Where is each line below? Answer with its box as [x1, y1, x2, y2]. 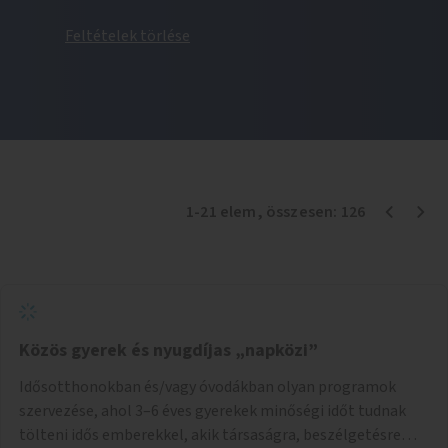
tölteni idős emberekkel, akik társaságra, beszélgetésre [19, 423, 401, 446]
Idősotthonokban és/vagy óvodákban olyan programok [19, 375, 396, 398]
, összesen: [256, 200, 341, 223]
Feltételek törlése [65, 24, 190, 47]
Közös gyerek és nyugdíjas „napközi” [19, 337, 318, 363]
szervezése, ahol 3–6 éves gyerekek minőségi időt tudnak [19, 399, 406, 422]
